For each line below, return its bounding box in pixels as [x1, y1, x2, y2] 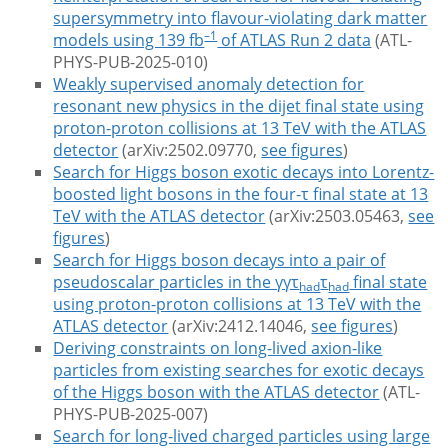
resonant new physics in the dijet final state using [53, 95, 425, 118]
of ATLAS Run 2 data [217, 29, 372, 52]
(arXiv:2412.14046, [168, 315, 312, 338]
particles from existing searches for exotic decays [53, 359, 425, 382]
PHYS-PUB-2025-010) [53, 51, 209, 74]
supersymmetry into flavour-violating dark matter [53, 7, 428, 30]
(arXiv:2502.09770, [118, 139, 262, 162]
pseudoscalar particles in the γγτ [53, 271, 300, 294]
